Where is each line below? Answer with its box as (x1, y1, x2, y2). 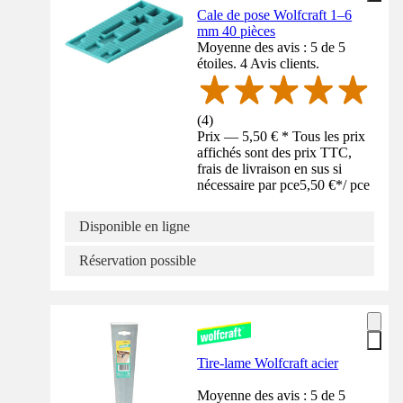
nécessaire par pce (197, 176, 300, 193)
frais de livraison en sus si (197, 160, 343, 176)
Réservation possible (79, 252, 196, 268)
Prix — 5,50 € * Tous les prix (197, 128, 366, 144)
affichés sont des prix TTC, (197, 144, 353, 160)
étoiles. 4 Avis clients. (197, 55, 320, 71)
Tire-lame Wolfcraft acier (197, 354, 339, 371)
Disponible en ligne (79, 218, 190, 234)
